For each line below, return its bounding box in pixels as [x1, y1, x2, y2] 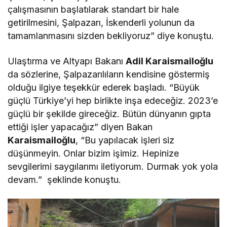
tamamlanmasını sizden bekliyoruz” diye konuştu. [8, 30, 214, 41]
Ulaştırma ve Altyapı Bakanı [8, 55, 126, 66]
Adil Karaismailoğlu [126, 55, 214, 66]
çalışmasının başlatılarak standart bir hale [8, 4, 179, 15]
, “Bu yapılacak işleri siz [75, 134, 175, 145]
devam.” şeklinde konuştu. [8, 174, 122, 185]
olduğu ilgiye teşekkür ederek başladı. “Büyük [8, 82, 200, 93]
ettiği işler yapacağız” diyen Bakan [8, 121, 153, 132]
